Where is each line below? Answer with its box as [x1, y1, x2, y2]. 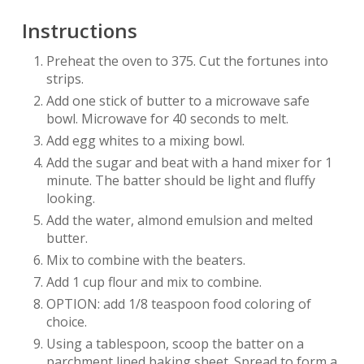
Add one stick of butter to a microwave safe [45, 92, 310, 110]
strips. [45, 70, 84, 89]
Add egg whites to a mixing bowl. [45, 132, 245, 150]
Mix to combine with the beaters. [45, 251, 245, 270]
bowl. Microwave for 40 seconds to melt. [45, 110, 288, 128]
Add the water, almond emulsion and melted [45, 211, 313, 230]
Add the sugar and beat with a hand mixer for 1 [45, 154, 332, 172]
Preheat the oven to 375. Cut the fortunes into [45, 52, 328, 71]
